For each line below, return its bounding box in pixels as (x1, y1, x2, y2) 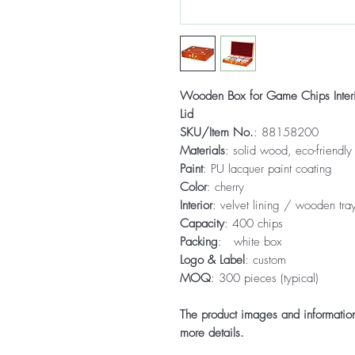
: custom (245, 252, 286, 268)
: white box (218, 234, 286, 250)
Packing (180, 234, 218, 250)
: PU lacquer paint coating (203, 161, 332, 177)
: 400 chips (224, 216, 283, 231)
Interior (180, 197, 212, 213)
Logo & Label (180, 252, 245, 268)
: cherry (207, 179, 248, 195)
